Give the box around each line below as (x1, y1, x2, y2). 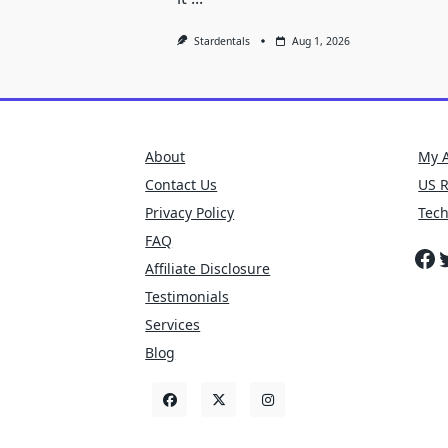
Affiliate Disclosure (145, 259, 271, 279)
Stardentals (193, 34, 250, 49)
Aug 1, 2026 (291, 34, 350, 49)
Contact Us (145, 175, 218, 195)
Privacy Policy (145, 203, 235, 223)
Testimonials (145, 287, 230, 307)
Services (145, 315, 201, 335)
